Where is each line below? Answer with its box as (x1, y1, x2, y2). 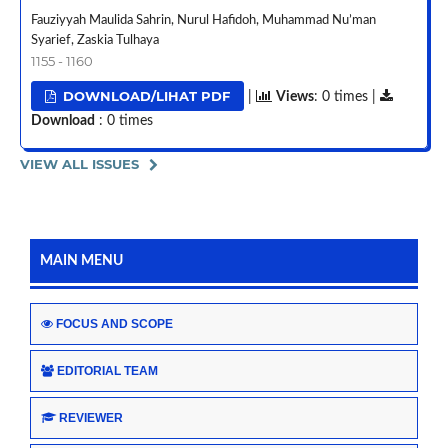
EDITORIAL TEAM (57, 364, 158, 379)
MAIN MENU (40, 254, 123, 269)
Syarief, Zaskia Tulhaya (30, 34, 159, 48)
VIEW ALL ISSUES (19, 156, 139, 173)
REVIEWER (59, 411, 123, 426)
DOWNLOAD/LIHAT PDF (59, 88, 231, 105)
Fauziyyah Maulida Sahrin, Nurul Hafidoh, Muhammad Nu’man (30, 14, 376, 28)
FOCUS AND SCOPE (56, 317, 173, 332)
